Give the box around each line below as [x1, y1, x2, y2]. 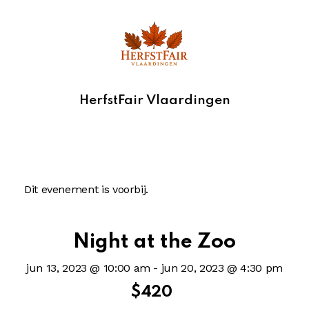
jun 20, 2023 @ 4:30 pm [161, 261, 283, 275]
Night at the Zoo [73, 232, 236, 253]
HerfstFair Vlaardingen [79, 93, 230, 107]
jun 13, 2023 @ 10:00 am [26, 261, 150, 275]
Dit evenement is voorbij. [24, 183, 148, 197]
